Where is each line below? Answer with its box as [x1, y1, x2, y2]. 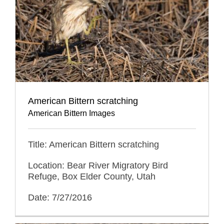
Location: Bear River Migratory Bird [28, 160, 168, 170]
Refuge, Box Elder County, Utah [28, 171, 155, 181]
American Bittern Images [28, 108, 115, 117]
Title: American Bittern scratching [28, 139, 159, 149]
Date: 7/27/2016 [28, 192, 92, 202]
